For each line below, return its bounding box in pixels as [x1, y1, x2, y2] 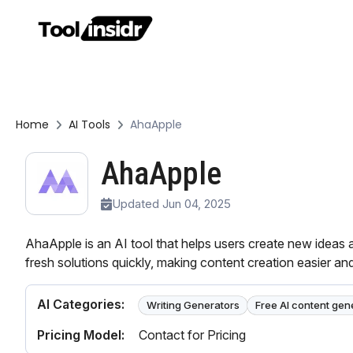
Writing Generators [146, 299, 240, 312]
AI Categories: [36, 296, 124, 312]
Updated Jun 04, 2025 [111, 195, 231, 211]
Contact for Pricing [138, 327, 246, 343]
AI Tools [68, 117, 110, 132]
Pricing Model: [36, 327, 124, 343]
